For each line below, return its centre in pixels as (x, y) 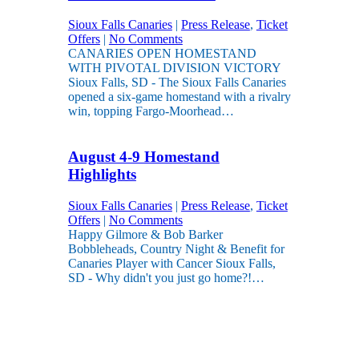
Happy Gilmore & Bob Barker (145, 234)
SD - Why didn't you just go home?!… (166, 277)
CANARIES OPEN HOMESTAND (162, 54)
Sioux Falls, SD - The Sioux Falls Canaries (177, 83)
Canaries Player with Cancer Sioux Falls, (171, 263)
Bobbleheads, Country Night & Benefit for (176, 248)
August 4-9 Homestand (143, 156)
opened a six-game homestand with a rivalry (179, 97)
